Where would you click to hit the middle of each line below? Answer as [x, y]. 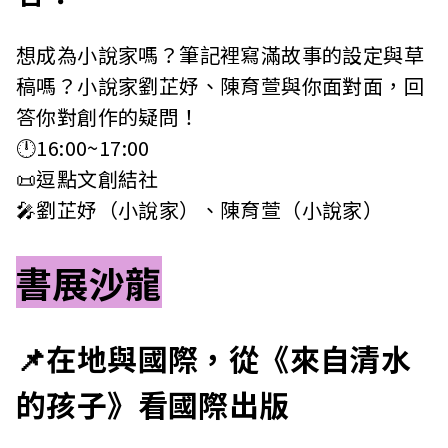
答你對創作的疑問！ [108, 117]
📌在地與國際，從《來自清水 [214, 357]
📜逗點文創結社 [87, 179]
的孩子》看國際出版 [156, 403]
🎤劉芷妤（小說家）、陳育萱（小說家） [200, 210]
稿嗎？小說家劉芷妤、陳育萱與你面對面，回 [220, 86]
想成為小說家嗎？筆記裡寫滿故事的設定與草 [220, 55]
